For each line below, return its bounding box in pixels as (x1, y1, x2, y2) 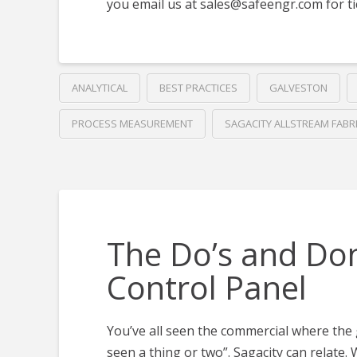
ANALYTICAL (71, 80, 127, 96)
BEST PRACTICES (159, 80, 237, 96)
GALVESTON (269, 80, 328, 96)
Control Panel (106, 265, 307, 310)
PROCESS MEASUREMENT (71, 116, 193, 131)
